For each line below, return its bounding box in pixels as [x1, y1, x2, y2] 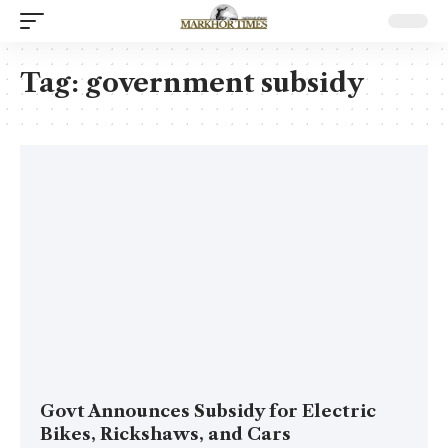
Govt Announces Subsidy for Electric [40, 400, 376, 421]
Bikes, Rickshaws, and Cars [40, 423, 291, 444]
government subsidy [86, 67, 364, 99]
